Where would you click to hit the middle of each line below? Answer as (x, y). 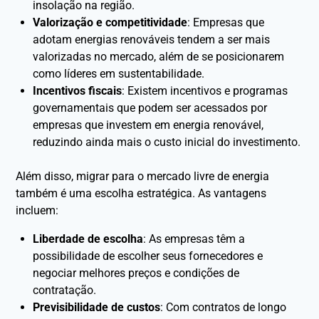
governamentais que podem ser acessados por (150, 108)
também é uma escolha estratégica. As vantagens (141, 193)
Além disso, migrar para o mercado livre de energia (143, 176)
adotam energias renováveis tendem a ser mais (152, 39)
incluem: (37, 210)
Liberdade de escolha (88, 239)
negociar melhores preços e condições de (136, 273)
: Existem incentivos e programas (205, 90)
